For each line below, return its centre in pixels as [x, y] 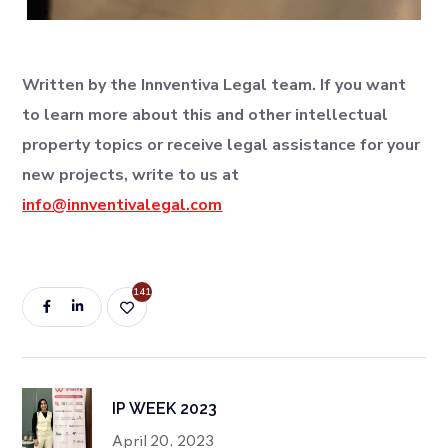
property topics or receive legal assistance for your [221, 144]
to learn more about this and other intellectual [205, 114]
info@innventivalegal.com [122, 204]
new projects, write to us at [131, 174]
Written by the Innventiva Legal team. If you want [214, 84]
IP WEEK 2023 [165, 408]
